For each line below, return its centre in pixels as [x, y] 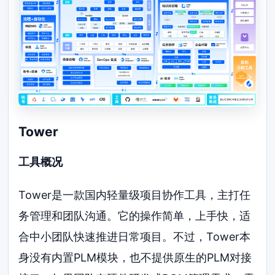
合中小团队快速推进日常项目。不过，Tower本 [135, 236]
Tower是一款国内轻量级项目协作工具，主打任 [135, 195]
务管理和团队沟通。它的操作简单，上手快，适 [135, 215]
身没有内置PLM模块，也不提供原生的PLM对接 [135, 257]
